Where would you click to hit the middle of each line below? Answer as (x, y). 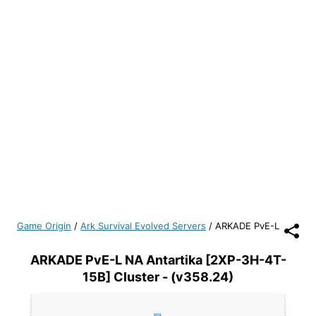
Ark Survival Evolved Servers (143, 226)
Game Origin (44, 226)
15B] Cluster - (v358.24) (158, 277)
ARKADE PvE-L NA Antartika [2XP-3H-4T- (158, 260)
